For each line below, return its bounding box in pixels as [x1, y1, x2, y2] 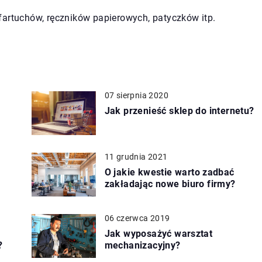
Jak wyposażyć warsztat [104, 227, 213, 239]
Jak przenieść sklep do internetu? [104, 105, 254, 116]
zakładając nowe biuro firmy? [104, 178, 236, 189]
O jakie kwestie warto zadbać [104, 166, 235, 178]
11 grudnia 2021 [104, 151, 168, 161]
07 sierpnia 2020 [104, 90, 168, 100]
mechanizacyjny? [104, 239, 181, 251]
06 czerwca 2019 [104, 213, 170, 223]
